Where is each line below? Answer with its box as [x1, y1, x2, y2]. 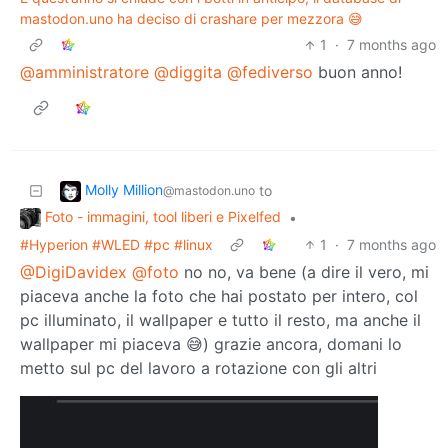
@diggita [154, 62, 222, 83]
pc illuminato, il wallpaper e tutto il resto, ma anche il [20, 309, 421, 330]
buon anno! [313, 62, 402, 83]
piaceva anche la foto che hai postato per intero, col [20, 285, 418, 306]
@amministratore [20, 62, 149, 83]
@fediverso [227, 62, 313, 83]
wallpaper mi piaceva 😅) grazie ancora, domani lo [20, 333, 402, 354]
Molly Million [85, 181, 163, 199]
